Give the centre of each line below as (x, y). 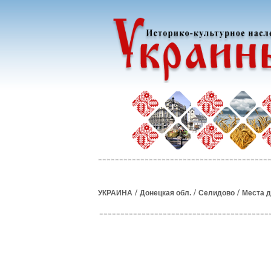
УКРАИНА (115, 193)
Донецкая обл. (165, 193)
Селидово (217, 193)
